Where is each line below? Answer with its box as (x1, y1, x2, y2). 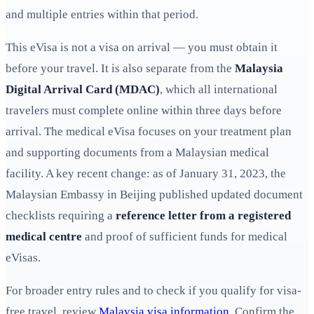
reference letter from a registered (116, 209, 291, 223)
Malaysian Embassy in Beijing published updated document (6, 188, 303, 202)
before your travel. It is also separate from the (6, 62, 235, 76)
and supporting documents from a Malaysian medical (6, 146, 269, 160)
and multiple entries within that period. (6, 8, 198, 22)
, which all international (160, 83, 278, 97)
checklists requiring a (6, 209, 116, 223)
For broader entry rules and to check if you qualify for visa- (6, 284, 301, 298)
